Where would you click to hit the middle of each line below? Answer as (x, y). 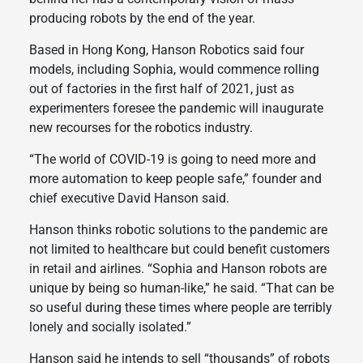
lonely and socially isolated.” (110, 327)
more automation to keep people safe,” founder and (175, 179)
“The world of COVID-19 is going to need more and (172, 160)
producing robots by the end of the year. (142, 19)
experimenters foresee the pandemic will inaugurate (176, 109)
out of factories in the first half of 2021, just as (161, 89)
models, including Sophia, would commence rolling (174, 70)
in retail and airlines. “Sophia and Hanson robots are (177, 269)
